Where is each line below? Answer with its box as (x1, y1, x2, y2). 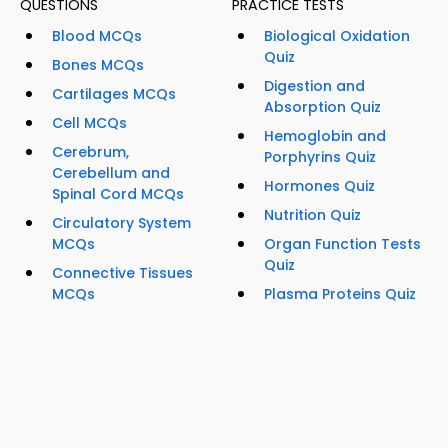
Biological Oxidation (264, 26, 410, 47)
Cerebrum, (52, 142, 129, 163)
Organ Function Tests (264, 234, 421, 255)
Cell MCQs (52, 113, 127, 134)
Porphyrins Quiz (264, 147, 376, 168)
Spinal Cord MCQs (52, 184, 184, 205)
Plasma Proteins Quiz (264, 284, 416, 305)
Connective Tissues (52, 263, 193, 284)
